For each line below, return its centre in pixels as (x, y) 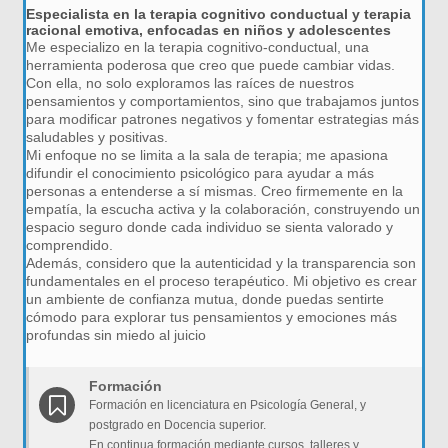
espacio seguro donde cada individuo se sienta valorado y (210, 227)
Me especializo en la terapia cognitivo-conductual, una (198, 47)
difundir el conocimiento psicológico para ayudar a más (200, 173)
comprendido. (70, 245)
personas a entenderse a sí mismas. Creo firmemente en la (215, 191)
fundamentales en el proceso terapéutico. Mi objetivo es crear (222, 281)
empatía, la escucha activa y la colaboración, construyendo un (223, 209)
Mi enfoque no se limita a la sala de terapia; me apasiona (207, 155)
